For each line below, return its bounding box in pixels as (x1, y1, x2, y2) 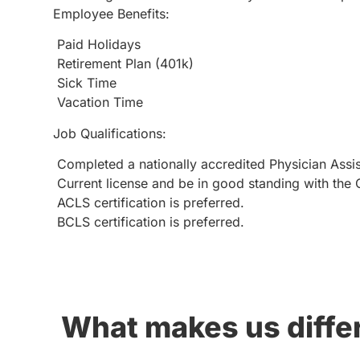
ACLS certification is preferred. (53, 194, 244, 211)
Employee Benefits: (53, 6, 170, 22)
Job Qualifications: (53, 125, 166, 141)
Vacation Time (53, 94, 143, 111)
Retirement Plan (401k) (53, 55, 194, 72)
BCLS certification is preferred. (53, 214, 244, 231)
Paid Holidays (53, 36, 141, 53)
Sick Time (53, 75, 117, 92)
